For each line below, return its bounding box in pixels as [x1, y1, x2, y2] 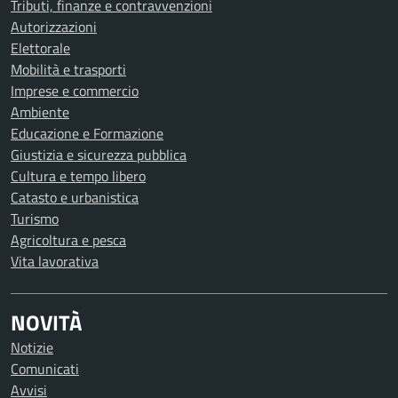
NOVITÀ [11, 306, 82, 338]
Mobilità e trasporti [11, 59, 126, 80]
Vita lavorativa [11, 251, 99, 272]
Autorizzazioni [11, 16, 97, 37]
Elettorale [11, 37, 70, 59]
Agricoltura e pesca [11, 229, 126, 251]
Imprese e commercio [11, 80, 139, 101]
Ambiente [11, 101, 69, 123]
